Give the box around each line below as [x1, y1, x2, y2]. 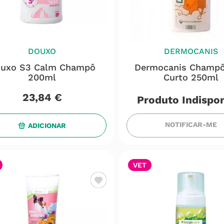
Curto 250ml [163, 72, 219, 82]
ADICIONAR [28, 121, 66, 129]
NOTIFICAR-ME [165, 120, 217, 128]
